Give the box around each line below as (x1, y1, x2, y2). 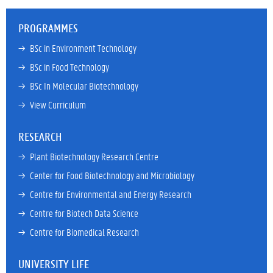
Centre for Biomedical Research (30, 225, 139, 238)
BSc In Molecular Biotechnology (30, 79, 138, 92)
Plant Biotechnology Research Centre (30, 150, 158, 163)
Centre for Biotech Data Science (30, 207, 138, 219)
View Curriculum (30, 98, 86, 111)
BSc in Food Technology (30, 60, 109, 73)
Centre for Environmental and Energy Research (30, 188, 191, 200)
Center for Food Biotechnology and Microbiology (30, 169, 194, 182)
